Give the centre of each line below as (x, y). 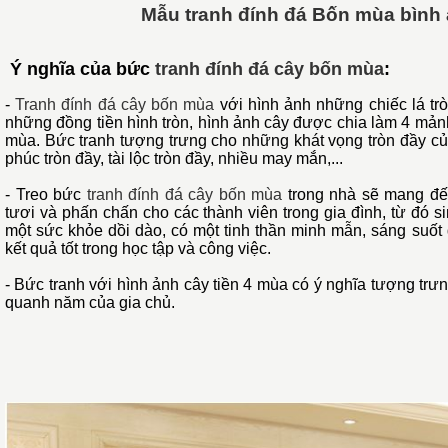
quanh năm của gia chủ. (90, 302)
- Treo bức (46, 194)
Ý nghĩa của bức (80, 69)
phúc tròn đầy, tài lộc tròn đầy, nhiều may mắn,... (174, 158)
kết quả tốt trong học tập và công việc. (138, 248)
